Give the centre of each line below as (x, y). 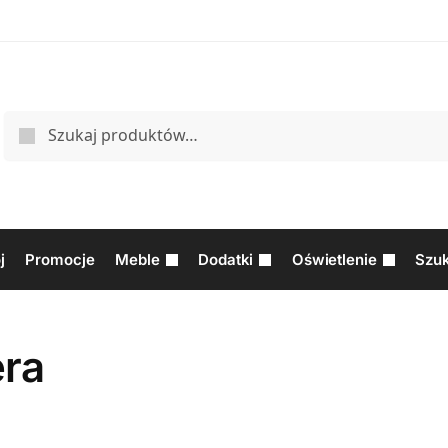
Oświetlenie (334, 259)
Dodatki (226, 259)
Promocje (60, 259)
